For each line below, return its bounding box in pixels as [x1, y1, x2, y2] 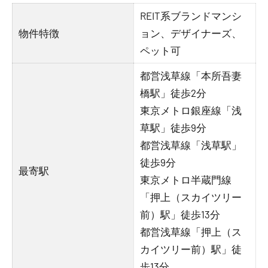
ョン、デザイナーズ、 [140, 27, 242, 39]
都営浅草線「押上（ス [140, 226, 242, 237]
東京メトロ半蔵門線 [140, 173, 232, 185]
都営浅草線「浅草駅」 [140, 139, 242, 151]
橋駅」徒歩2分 [140, 87, 207, 99]
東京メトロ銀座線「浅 [140, 104, 242, 116]
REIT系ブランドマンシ [140, 10, 242, 22]
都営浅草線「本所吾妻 [140, 69, 242, 81]
